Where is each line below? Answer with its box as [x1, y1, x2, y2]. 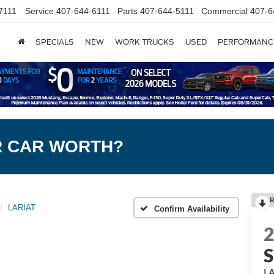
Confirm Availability [154, 204, 229, 214]
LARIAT [8, 202, 35, 212]
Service [25, 6, 54, 17]
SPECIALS [35, 37, 74, 47]
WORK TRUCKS [115, 37, 174, 47]
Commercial [201, 6, 248, 17]
